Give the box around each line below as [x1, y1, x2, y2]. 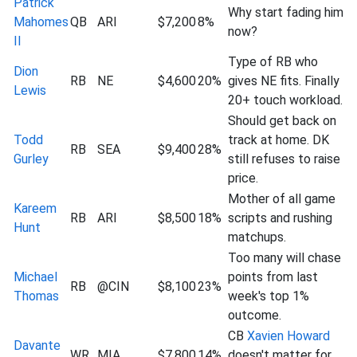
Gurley [14, 151, 49, 167]
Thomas [14, 288, 59, 304]
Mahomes [14, 14, 69, 29]
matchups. [228, 229, 286, 245]
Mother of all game [228, 191, 335, 206]
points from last [228, 269, 318, 284]
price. [228, 171, 258, 186]
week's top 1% [228, 288, 309, 304]
